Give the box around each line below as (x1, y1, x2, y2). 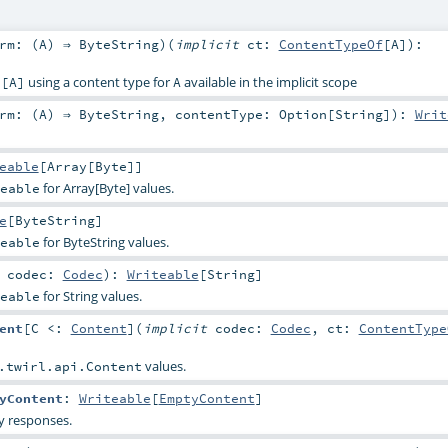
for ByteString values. (39, 233, 169, 252)
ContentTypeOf (278, 35, 383, 52)
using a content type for (24, 72, 173, 91)
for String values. (39, 287, 142, 306)
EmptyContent (158, 390, 255, 407)
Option (278, 105, 327, 122)
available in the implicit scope (180, 72, 357, 91)
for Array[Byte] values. (39, 178, 174, 197)
